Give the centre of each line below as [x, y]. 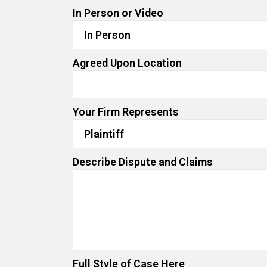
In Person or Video [118, 13]
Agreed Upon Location [127, 63]
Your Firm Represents [126, 111]
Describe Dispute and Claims [143, 162]
